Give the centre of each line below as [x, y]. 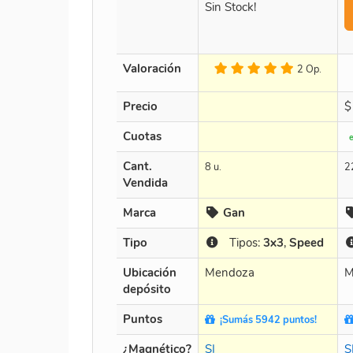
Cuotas [142, 136]
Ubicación [150, 272]
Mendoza [230, 272]
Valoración [152, 68]
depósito [147, 289]
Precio [140, 106]
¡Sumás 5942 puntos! [266, 320]
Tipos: [241, 242]
